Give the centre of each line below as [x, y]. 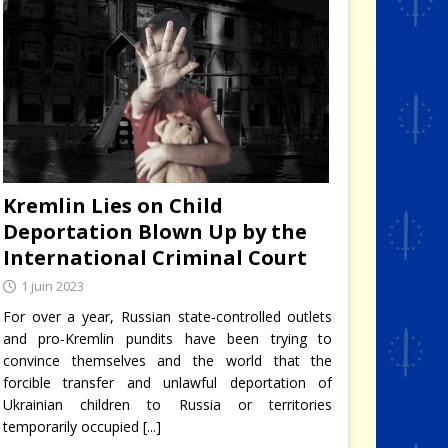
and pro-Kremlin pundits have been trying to [167, 338]
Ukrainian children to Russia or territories [167, 404]
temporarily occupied [72, 426]
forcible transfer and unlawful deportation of [167, 382]
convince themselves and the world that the [167, 360]
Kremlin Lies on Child [112, 205]
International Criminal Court [154, 257]
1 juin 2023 [52, 285]
